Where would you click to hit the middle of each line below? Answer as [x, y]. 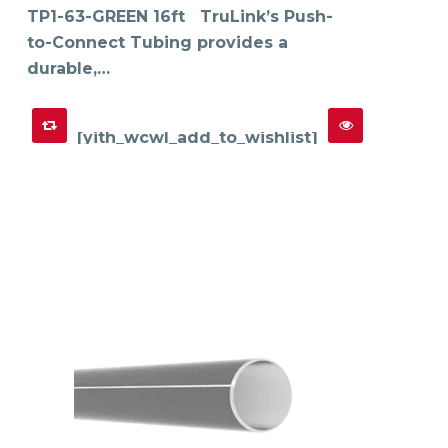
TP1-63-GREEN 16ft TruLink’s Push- [180, 16]
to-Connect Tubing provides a [157, 42]
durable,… [68, 68]
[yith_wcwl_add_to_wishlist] [197, 137]
